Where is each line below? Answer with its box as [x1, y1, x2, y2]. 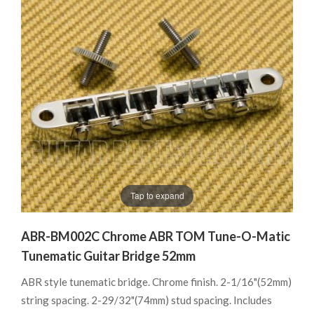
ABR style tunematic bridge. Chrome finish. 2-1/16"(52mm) [21, 275, 292, 288]
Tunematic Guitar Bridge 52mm [21, 247, 196, 264]
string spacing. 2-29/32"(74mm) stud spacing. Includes [21, 293, 272, 306]
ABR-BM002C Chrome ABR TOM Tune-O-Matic [21, 228, 290, 244]
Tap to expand [130, 189, 184, 202]
